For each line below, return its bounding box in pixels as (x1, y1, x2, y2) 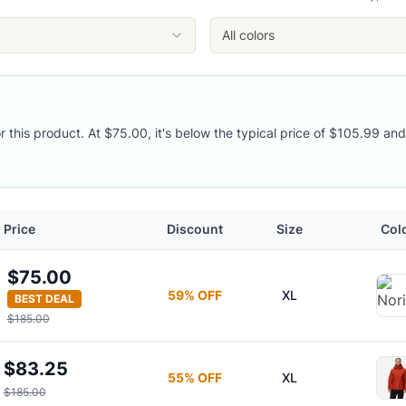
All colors (222, 27, 275, 43)
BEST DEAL (14, 292, 74, 305)
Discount (167, 221, 223, 237)
